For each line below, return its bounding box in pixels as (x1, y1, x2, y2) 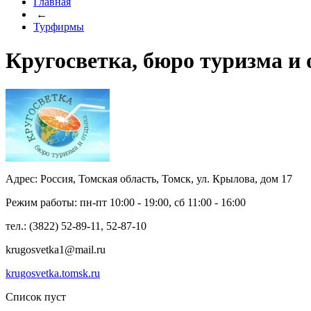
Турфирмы (33, 21, 84, 33)
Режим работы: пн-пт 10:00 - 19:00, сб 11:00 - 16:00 (6, 196, 246, 208)
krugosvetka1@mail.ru (6, 243, 106, 255)
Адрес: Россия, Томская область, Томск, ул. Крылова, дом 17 (6, 172, 292, 185)
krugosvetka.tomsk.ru (6, 267, 100, 279)
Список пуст (6, 290, 66, 303)
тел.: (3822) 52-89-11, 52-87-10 (6, 219, 146, 232)
